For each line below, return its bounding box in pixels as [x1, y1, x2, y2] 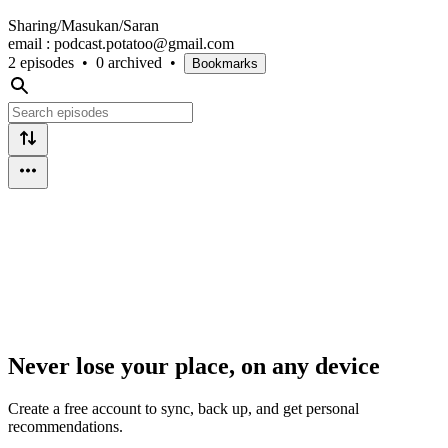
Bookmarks [192, 55, 258, 71]
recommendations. [8, 417, 123, 435]
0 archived [96, 53, 162, 71]
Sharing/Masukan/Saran [8, 16, 159, 34]
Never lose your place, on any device [8, 352, 380, 379]
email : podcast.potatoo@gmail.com [8, 34, 234, 52]
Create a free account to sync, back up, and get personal [8, 399, 359, 417]
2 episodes [8, 53, 74, 71]
